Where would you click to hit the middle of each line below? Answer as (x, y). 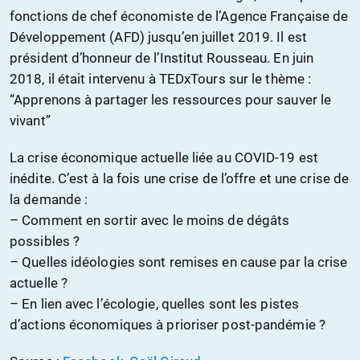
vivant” (30, 121)
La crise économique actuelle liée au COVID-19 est (164, 158)
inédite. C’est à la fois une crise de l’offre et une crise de (180, 179)
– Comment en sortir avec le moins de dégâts (150, 221)
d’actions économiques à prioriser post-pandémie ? (168, 325)
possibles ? (45, 241)
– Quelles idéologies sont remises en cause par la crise (179, 262)
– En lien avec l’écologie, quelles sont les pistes (155, 304)
